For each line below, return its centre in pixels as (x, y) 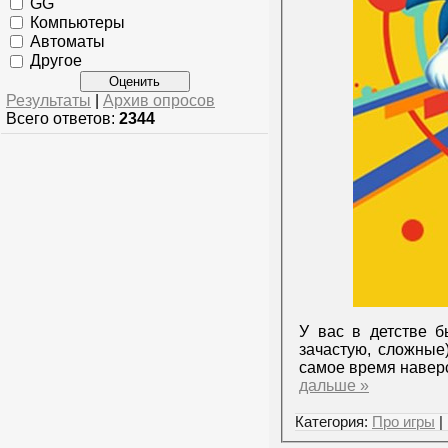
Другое (56, 61)
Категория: (333, 421)
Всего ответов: (62, 118)
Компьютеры (77, 22)
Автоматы (67, 41)
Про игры (403, 421)
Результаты (48, 100)
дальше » (334, 385)
